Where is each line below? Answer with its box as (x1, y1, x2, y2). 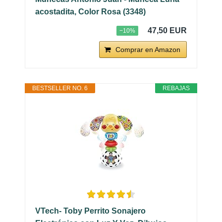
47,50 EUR (148, 26, 187, 35)
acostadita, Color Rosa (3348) (35, 7, 146, 16)
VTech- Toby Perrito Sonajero (35, 206, 146, 215)
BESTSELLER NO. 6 (32, 84, 88, 92)
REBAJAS (163, 84, 190, 92)
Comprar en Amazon (115, 45, 180, 54)
